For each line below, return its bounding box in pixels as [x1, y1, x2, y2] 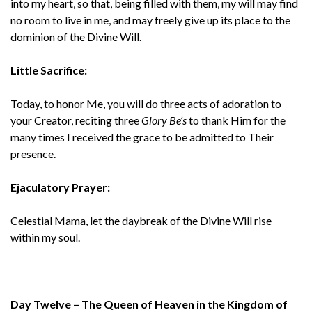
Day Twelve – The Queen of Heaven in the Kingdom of [10, 297, 288, 311]
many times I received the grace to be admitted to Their [10, 130, 274, 143]
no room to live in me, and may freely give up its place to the [10, 13, 290, 26]
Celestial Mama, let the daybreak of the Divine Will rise [10, 213, 272, 227]
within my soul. [10, 230, 80, 244]
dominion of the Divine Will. [10, 29, 141, 43]
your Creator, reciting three [10, 113, 141, 127]
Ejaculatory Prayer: [10, 180, 110, 194]
